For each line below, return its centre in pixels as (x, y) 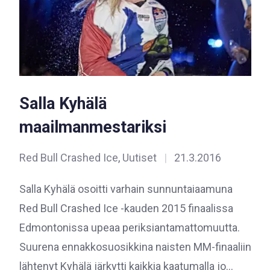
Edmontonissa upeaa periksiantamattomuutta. (129, 227)
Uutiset (139, 157)
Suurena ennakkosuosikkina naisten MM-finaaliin (135, 246)
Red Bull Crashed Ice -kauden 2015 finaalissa (126, 208)
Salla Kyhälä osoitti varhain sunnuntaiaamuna (126, 189)
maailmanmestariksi (93, 127)
